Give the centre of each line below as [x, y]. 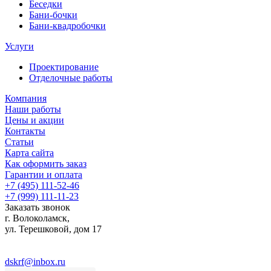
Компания [26, 99]
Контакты [25, 131]
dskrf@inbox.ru [35, 262]
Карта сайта [29, 153]
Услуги [19, 47]
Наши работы [33, 109]
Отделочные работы [71, 78]
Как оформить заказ [46, 164]
